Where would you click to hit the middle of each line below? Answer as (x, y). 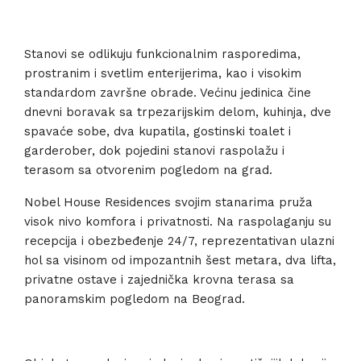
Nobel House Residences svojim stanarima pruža (168, 202)
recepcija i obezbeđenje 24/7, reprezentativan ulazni (179, 241)
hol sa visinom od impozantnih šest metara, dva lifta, (180, 260)
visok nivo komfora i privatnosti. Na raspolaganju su (178, 222)
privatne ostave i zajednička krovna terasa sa (159, 280)
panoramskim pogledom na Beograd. (135, 299)
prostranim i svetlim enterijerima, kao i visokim (163, 73)
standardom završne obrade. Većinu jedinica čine (168, 93)
